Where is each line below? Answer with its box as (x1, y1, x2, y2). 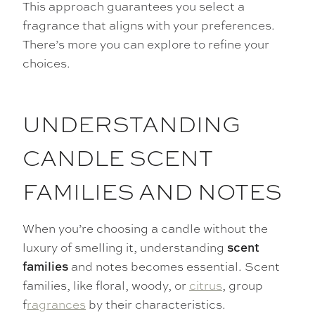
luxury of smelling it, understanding (22, 238, 227, 256)
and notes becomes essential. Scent (68, 257, 280, 275)
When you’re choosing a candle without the (22, 219, 268, 237)
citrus (189, 276, 222, 294)
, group (222, 276, 263, 294)
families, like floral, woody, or (22, 276, 189, 294)
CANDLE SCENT (22, 141, 213, 174)
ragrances (27, 295, 86, 313)
